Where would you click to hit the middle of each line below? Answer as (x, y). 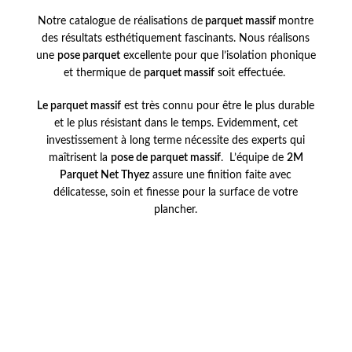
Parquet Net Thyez (105, 175)
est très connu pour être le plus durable (218, 106)
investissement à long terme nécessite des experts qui (176, 141)
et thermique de (103, 73)
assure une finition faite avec (221, 175)
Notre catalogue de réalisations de (121, 21)
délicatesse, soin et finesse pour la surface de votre (176, 192)
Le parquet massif (79, 106)
